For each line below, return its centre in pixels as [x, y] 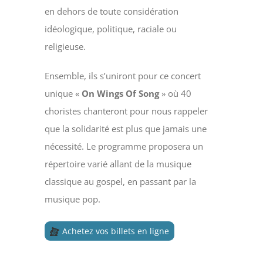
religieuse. [65, 47]
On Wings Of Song [121, 94]
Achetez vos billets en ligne [116, 231]
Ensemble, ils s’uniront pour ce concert [123, 76]
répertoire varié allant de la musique [118, 164]
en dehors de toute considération [112, 11]
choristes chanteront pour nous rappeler [127, 111]
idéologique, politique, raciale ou [111, 29]
